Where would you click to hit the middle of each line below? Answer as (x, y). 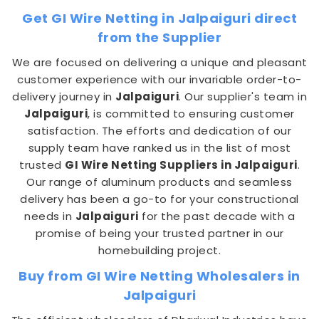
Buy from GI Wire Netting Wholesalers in (159, 276)
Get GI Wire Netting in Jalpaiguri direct (159, 18)
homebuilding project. (159, 250)
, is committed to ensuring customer (191, 114)
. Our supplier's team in (243, 96)
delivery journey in (64, 96)
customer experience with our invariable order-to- (159, 79)
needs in (50, 216)
